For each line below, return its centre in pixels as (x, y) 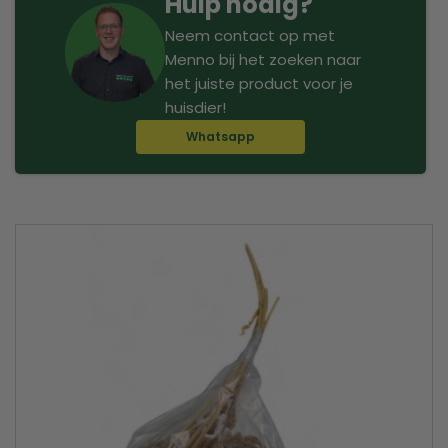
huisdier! (195, 107)
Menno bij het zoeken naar (263, 59)
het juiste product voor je (259, 83)
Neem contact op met (250, 35)
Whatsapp (221, 136)
